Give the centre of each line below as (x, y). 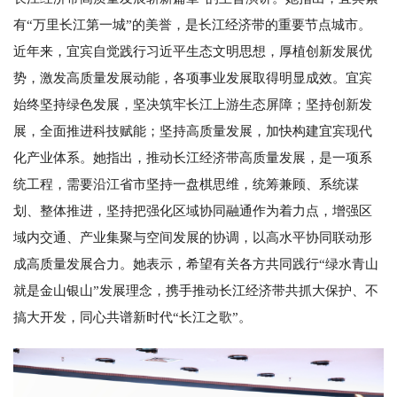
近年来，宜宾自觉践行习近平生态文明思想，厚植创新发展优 (193, 52)
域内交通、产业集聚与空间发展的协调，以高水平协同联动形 (193, 238)
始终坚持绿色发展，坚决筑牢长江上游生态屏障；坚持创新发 (193, 105)
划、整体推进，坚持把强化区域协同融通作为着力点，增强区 (193, 211)
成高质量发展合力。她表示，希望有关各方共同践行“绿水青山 (196, 265)
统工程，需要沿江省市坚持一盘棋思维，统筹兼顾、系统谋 (186, 185)
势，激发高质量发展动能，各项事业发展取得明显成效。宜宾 (193, 78)
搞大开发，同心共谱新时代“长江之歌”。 (132, 318)
